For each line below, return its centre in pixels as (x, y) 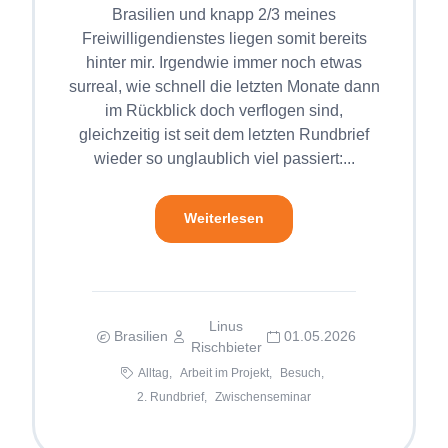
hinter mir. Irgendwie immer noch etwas (224, 63)
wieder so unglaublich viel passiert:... (224, 159)
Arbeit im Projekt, (226, 372)
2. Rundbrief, (172, 396)
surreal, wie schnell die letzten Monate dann (224, 87)
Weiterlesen (224, 218)
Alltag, (155, 372)
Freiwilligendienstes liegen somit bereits (224, 39)
